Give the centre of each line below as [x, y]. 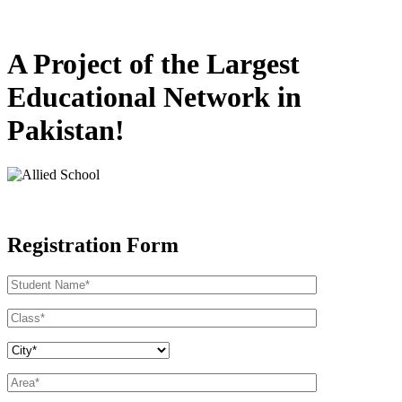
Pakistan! [66, 131]
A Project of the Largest [153, 64]
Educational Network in [154, 97]
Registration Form [93, 245]
